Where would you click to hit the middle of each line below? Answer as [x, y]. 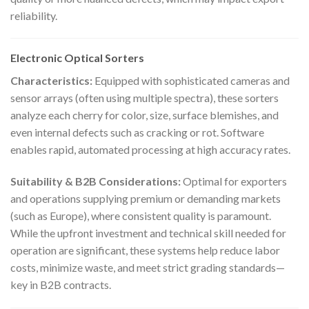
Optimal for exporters [234, 181]
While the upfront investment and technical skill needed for [148, 233]
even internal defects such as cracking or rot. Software [137, 132]
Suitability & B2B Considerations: [96, 181]
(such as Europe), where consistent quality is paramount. [141, 216]
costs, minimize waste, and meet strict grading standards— [148, 268]
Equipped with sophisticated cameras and [191, 81]
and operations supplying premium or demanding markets [146, 199]
